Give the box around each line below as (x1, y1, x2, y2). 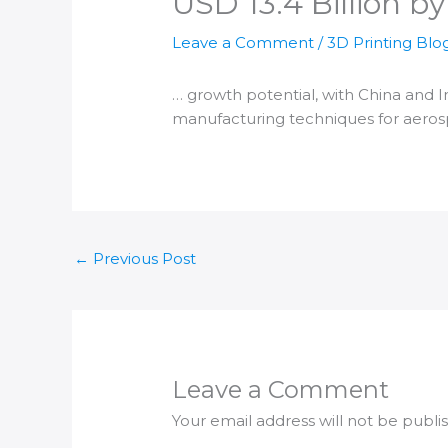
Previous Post (89, 249, 196, 269)
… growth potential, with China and (172, 85, 439, 105)
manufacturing (172, 109, 286, 129)
